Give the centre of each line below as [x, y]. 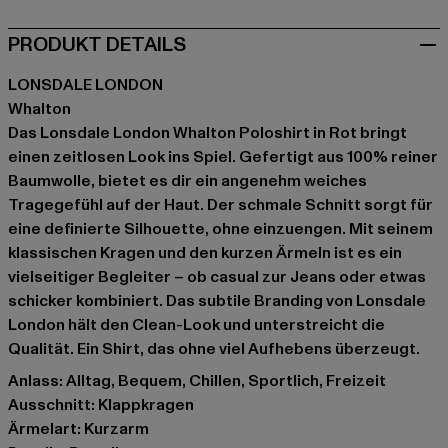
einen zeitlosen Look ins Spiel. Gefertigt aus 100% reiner [223, 157]
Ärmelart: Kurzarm [78, 429]
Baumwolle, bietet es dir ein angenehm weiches [187, 181]
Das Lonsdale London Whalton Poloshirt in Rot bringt [207, 133]
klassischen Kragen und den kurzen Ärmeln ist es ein [205, 253]
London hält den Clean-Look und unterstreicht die [196, 325]
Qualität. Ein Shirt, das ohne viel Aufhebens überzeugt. [214, 349]
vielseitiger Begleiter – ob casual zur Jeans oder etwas [217, 277]
